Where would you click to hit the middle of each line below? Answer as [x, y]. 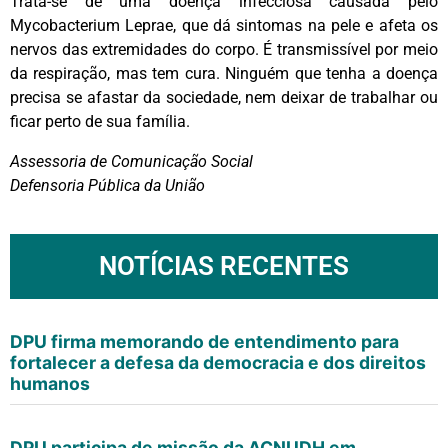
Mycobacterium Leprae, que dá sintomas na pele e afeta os [224, 25]
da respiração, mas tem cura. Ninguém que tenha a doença [224, 73]
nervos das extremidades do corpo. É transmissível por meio [224, 49]
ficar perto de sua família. [100, 121]
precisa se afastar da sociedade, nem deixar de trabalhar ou [224, 97]
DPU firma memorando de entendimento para [204, 341]
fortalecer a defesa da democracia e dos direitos [218, 362]
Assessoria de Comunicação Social [131, 161]
